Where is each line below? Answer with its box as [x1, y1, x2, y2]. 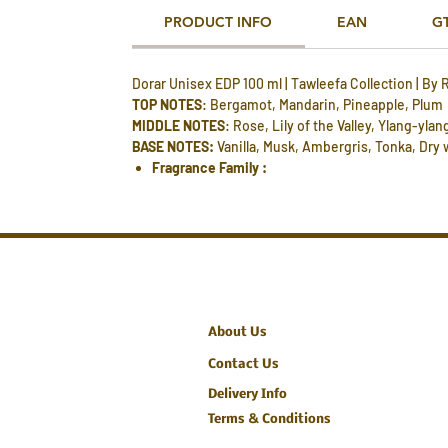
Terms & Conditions [208, 413, 331, 427]
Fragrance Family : [152, 159, 267, 177]
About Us [208, 326, 267, 340]
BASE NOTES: [132, 138, 214, 156]
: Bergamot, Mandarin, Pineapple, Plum [202, 96, 443, 114]
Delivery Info [208, 388, 287, 402]
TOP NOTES [132, 96, 202, 114]
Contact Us [208, 358, 279, 372]
